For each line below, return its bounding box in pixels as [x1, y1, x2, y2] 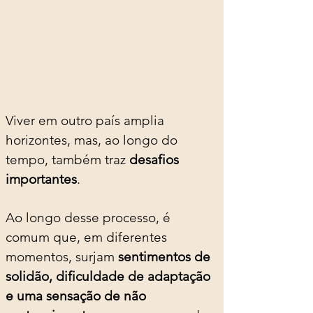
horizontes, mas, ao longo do [6, 131, 181, 148]
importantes [6, 170, 77, 187]
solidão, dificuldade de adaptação [6, 268, 214, 284]
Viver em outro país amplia [6, 112, 168, 129]
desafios [129, 151, 182, 168]
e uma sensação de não [6, 287, 150, 304]
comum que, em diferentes [6, 228, 170, 245]
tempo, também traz [6, 151, 129, 168]
